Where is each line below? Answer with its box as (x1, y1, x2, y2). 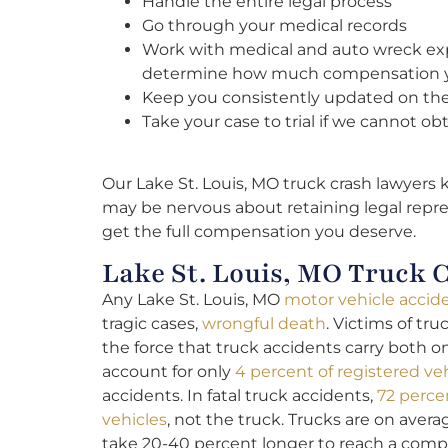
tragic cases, (102, 314, 202, 334)
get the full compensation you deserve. (102, 221, 416, 241)
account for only (102, 362, 235, 382)
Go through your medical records (142, 15, 407, 35)
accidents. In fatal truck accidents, (102, 386, 377, 406)
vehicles (102, 410, 167, 430)
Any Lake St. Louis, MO (102, 290, 284, 310)
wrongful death (202, 314, 326, 334)
